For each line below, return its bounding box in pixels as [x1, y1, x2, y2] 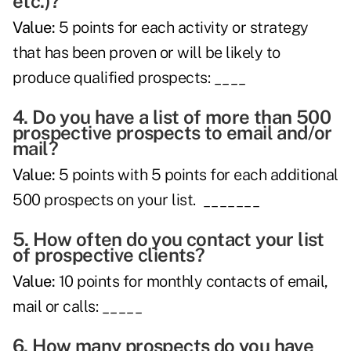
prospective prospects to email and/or [13, 121, 332, 144]
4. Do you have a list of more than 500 [13, 106, 331, 128]
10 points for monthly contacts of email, [55, 272, 328, 291]
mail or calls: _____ [13, 297, 142, 317]
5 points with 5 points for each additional [55, 165, 338, 185]
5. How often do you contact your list [13, 228, 324, 251]
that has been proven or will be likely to [13, 43, 280, 63]
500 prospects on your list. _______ [13, 190, 259, 210]
